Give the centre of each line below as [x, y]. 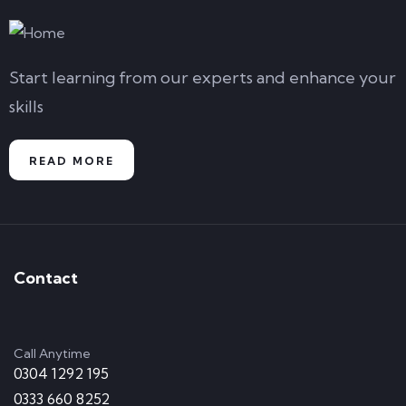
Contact [46, 278]
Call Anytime [52, 353]
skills [26, 106]
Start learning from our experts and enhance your [203, 77]
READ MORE [72, 161]
